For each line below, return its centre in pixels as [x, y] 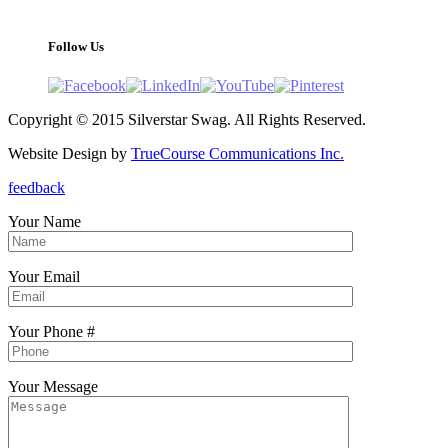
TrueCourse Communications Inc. [237, 153]
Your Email [44, 276]
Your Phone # [51, 331]
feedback [36, 187]
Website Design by [69, 153]
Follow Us [76, 46]
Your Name [44, 221]
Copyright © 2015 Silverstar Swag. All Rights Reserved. [187, 119]
